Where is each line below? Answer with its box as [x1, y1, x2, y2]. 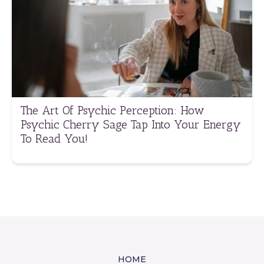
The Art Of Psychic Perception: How [21, 103, 204, 117]
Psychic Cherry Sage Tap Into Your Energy [21, 117, 241, 131]
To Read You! [21, 131, 88, 146]
